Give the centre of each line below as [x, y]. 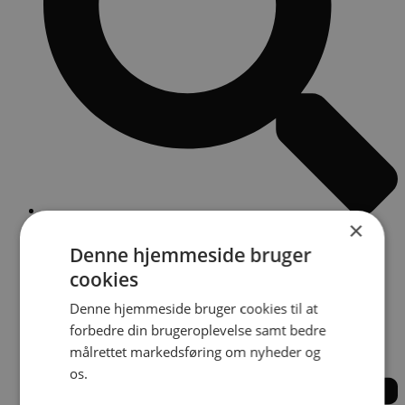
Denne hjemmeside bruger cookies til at [194, 308]
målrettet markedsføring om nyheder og [195, 351]
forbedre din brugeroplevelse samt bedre [198, 330]
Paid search [76, 226]
